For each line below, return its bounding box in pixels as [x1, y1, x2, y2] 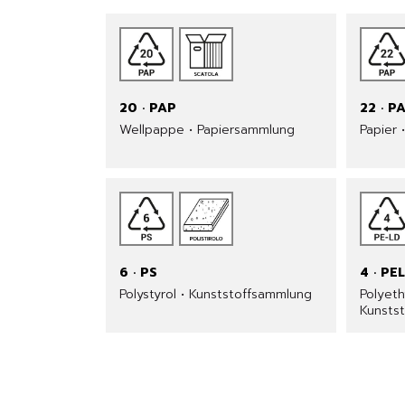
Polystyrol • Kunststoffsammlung [119, 285, 312, 305]
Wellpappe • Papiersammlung [119, 120, 295, 139]
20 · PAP [119, 99, 176, 118]
